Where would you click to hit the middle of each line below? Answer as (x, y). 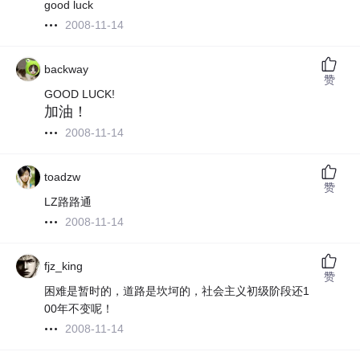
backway (67, 70)
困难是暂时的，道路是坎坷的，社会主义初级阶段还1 (177, 291)
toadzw (63, 177)
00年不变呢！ (79, 309)
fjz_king (64, 266)
